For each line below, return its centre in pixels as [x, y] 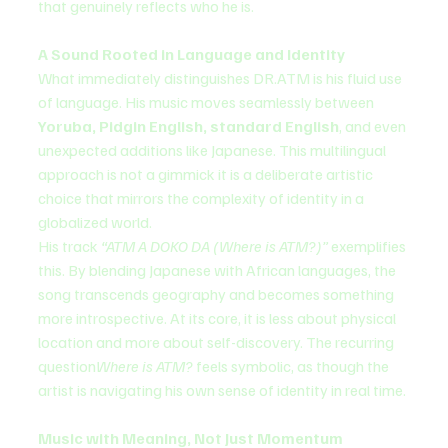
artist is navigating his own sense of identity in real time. [222, 389]
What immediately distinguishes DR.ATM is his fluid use [221, 77]
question [67, 365]
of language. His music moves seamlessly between [207, 101]
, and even [374, 125]
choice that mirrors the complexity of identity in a [202, 197]
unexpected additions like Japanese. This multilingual [213, 149]
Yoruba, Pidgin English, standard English [188, 125]
